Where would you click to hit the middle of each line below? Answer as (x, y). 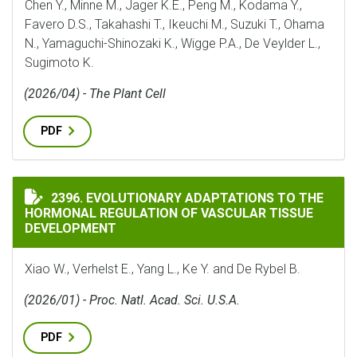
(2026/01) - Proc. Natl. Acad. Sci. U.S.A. (132, 300)
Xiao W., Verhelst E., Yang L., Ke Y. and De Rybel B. (163, 269)
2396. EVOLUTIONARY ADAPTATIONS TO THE (187, 198)
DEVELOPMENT (71, 228)
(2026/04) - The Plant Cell (95, 94)
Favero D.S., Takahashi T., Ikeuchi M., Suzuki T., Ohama (175, 24)
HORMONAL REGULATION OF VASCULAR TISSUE (169, 213)
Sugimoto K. (59, 63)
